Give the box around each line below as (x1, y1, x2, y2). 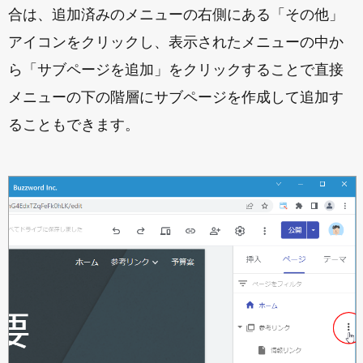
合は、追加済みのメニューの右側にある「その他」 (8, 6, 344, 23)
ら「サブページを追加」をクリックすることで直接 (8, 62, 344, 79)
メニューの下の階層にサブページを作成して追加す (8, 89, 344, 106)
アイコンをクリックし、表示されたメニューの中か (8, 34, 344, 51)
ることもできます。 (8, 117, 139, 134)
